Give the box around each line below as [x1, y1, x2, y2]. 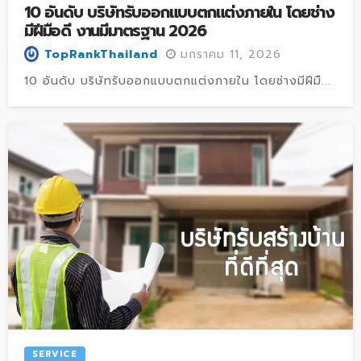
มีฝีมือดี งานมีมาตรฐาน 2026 [24, 19, 206, 44]
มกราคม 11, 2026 [180, 45, 281, 63]
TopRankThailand [44, 46, 158, 64]
